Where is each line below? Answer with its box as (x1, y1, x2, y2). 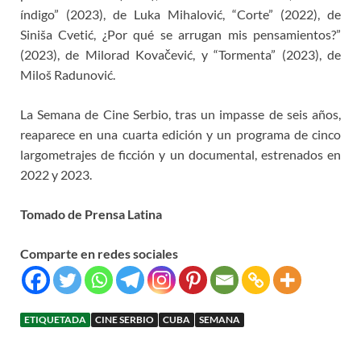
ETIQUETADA (24, 313, 86, 326)
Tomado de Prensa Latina (20, 205, 162, 222)
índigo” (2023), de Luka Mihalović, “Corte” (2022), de (20, 6, 341, 22)
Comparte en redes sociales (20, 245, 178, 261)
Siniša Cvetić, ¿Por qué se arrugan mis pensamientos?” (20, 26, 341, 42)
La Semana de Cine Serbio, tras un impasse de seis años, (20, 106, 341, 122)
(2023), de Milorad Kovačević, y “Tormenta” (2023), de (20, 46, 341, 62)
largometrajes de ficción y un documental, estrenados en (20, 146, 341, 162)
